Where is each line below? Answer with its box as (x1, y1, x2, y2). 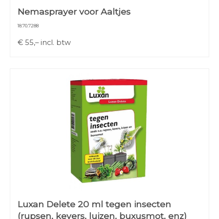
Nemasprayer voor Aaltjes (18, 6, 131, 17)
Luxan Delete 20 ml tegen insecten (18, 199, 171, 209)
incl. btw (39, 38, 71, 47)
